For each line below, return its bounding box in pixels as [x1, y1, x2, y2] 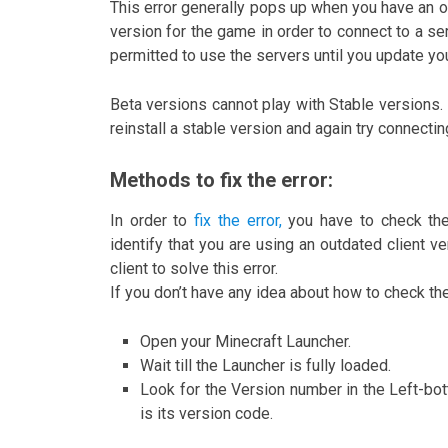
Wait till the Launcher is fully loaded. [140, 356, 392, 376]
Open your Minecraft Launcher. [140, 332, 352, 352]
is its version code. [140, 404, 274, 424]
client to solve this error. [110, 259, 278, 279]
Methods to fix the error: [110, 168, 333, 193]
